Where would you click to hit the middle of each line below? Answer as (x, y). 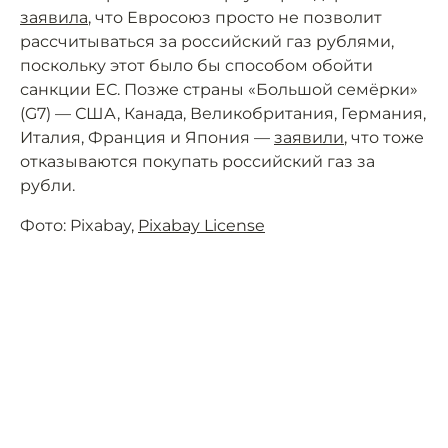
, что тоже (384, 137)
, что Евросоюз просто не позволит (235, 17)
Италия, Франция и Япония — (147, 137)
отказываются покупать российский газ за (197, 161)
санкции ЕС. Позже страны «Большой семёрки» (219, 89)
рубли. (47, 185)
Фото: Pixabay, (79, 225)
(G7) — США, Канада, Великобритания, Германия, (223, 113)
